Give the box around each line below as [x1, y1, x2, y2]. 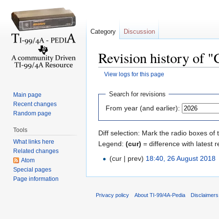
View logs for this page [104, 71, 164, 78]
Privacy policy [96, 192, 129, 198]
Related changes [13, 147, 59, 154]
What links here [13, 138, 55, 145]
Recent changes [13, 100, 57, 108]
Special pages [13, 166, 52, 173]
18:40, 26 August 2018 [146, 154, 216, 162]
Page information [13, 175, 59, 182]
